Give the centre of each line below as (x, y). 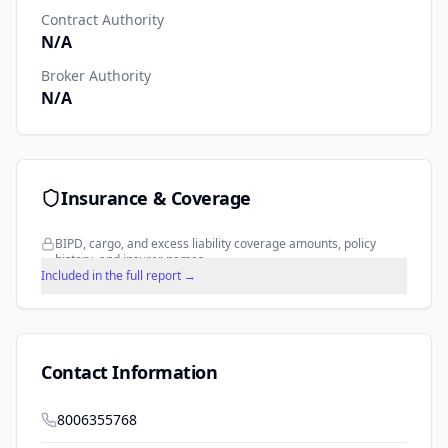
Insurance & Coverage (156, 198)
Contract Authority (102, 20)
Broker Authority (96, 76)
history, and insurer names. (131, 260)
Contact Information (129, 372)
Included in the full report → (118, 276)
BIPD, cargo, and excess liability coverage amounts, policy (215, 244)
